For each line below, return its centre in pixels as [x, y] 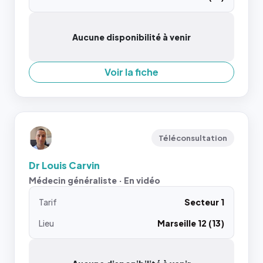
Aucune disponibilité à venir [131, 37]
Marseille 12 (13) [191, 223]
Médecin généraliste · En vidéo [95, 180]
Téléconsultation [193, 138]
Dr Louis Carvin [64, 165]
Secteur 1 [204, 202]
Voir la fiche [131, 72]
